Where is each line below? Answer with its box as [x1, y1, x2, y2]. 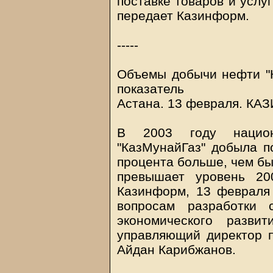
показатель [117, 82, 184, 96]
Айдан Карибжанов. [117, 243, 236, 257]
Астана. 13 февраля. [117, 96, 246, 110]
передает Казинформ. [117, 9, 249, 23]
